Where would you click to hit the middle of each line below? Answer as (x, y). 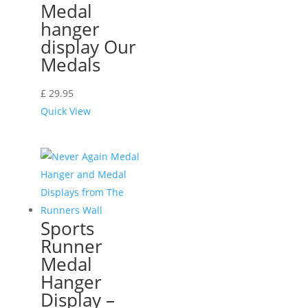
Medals (70, 65)
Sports (67, 228)
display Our (88, 47)
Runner (71, 246)
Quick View (65, 111)
